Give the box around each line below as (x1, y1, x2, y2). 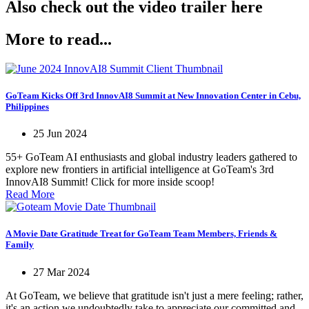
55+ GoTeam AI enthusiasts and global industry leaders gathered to (6, 151, 297, 163)
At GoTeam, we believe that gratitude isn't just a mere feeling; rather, (6, 289, 303, 301)
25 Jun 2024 (33, 128, 87, 140)
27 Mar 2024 (33, 266, 90, 278)
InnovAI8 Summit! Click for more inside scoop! (6, 176, 215, 188)
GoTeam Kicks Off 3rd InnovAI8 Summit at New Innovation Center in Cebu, (6, 90, 301, 101)
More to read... (6, 30, 112, 48)
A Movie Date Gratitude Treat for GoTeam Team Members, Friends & (6, 228, 277, 239)
